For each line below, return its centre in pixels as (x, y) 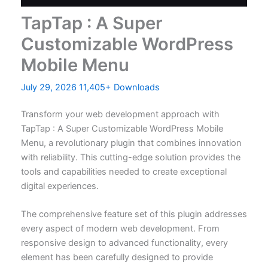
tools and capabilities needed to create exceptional (124, 171)
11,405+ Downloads (119, 87)
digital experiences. (60, 186)
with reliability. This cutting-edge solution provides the (130, 157)
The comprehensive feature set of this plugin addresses (134, 214)
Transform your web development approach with (120, 114)
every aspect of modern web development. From (120, 229)
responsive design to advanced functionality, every (124, 243)
